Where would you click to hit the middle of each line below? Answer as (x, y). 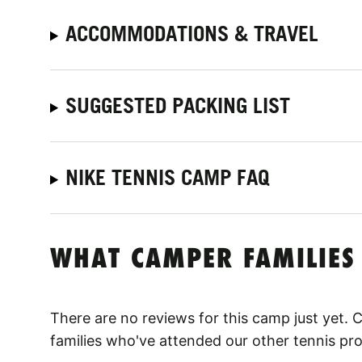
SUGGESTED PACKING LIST (178, 105)
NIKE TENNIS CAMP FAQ (168, 177)
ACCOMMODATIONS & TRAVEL (192, 33)
